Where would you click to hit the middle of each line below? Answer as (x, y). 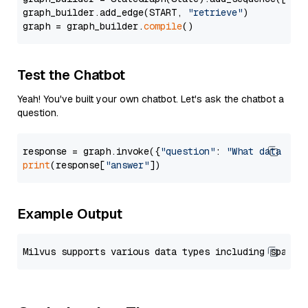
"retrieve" (215, 12)
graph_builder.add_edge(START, (105, 12)
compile (163, 26)
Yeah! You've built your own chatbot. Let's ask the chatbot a (151, 99)
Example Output (70, 214)
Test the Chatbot (71, 75)
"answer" (127, 165)
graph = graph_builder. (83, 26)
